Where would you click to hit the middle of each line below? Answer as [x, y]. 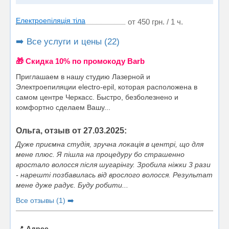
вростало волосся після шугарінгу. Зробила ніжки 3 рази [113, 165]
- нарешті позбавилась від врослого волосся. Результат [114, 175]
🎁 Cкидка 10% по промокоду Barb [80, 61]
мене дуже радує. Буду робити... [72, 185]
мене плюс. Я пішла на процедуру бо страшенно [100, 154]
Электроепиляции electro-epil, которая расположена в [107, 87]
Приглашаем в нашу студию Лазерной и [83, 77]
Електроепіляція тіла [51, 20]
